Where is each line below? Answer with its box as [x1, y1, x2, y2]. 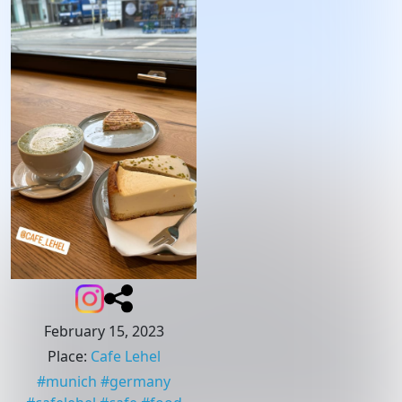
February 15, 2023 [43, 321, 164, 342]
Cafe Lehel [90, 346, 161, 367]
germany [109, 371, 170, 392]
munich [46, 371, 97, 392]
